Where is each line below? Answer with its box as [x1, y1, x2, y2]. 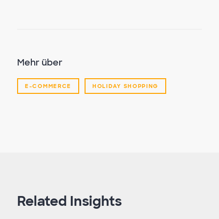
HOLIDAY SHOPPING [92, 83, 159, 89]
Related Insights [17, 193, 122, 210]
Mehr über [17, 57, 63, 68]
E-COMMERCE [25, 83, 71, 89]
